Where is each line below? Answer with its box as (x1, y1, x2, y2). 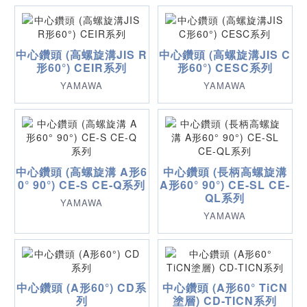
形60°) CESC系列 (177, 59, 273, 75)
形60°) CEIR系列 (36, 59, 127, 75)
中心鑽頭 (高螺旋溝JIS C (159, 46, 291, 62)
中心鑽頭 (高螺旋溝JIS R (16, 46, 148, 62)
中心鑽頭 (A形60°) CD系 (16, 280, 147, 296)
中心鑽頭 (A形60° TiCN (162, 280, 288, 296)
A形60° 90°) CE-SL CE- (160, 176, 291, 193)
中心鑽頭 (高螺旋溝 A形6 (16, 163, 148, 180)
